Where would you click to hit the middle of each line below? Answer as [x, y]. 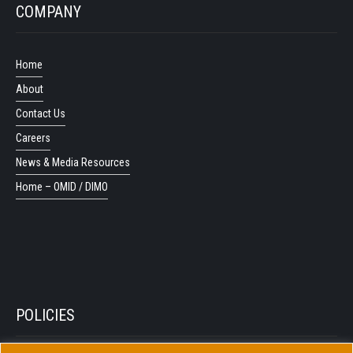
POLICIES [45, 315]
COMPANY [48, 11]
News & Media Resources [73, 162]
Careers [33, 137]
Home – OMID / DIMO [62, 186]
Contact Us [41, 113]
